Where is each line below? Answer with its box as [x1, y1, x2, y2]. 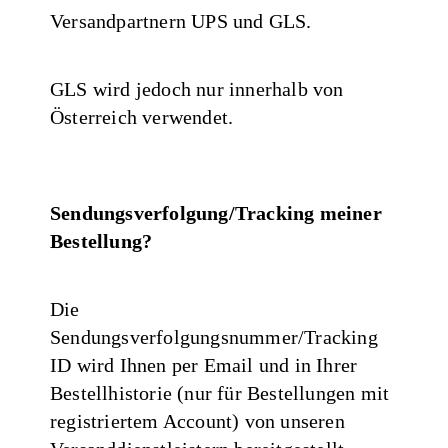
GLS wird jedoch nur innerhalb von [50, 77, 344, 100]
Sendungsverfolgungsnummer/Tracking [50, 325, 378, 348]
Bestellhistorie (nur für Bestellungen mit [50, 381, 390, 404]
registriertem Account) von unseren [50, 409, 345, 432]
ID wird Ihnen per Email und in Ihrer [50, 353, 358, 376]
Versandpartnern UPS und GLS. [50, 9, 312, 32]
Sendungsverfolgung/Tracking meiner [50, 201, 382, 224]
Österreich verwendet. [50, 105, 234, 128]
